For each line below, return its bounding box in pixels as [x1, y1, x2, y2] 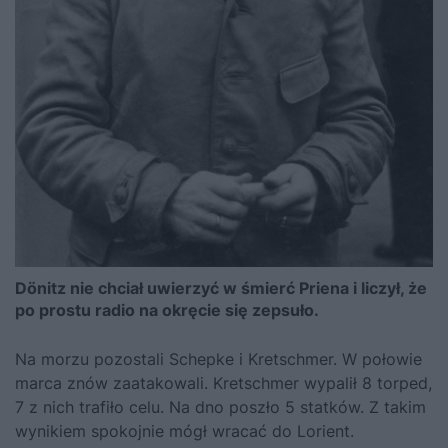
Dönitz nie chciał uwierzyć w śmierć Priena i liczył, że [15, 277, 427, 298]
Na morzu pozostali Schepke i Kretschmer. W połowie [15, 348, 422, 369]
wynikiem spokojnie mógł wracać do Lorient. [15, 420, 354, 441]
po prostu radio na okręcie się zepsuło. [15, 299, 319, 320]
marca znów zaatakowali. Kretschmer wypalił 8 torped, [15, 372, 432, 393]
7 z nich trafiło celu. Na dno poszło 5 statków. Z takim [15, 396, 426, 417]
